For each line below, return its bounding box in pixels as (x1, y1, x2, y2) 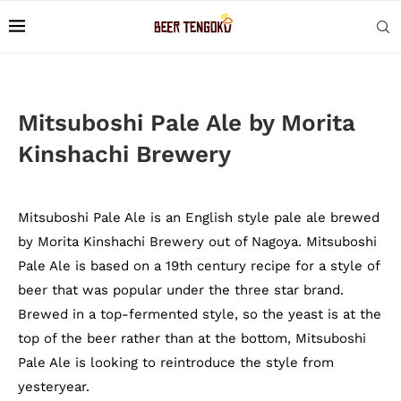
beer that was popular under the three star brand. (18, 282, 344, 298)
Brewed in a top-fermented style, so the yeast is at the (18, 306, 381, 322)
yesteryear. (18, 379, 90, 395)
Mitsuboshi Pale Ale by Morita (18, 109, 355, 136)
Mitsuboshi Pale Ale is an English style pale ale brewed (18, 209, 380, 226)
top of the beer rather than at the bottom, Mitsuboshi (18, 330, 366, 346)
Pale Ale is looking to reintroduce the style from (18, 354, 334, 371)
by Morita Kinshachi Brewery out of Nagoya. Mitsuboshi (18, 234, 377, 250)
